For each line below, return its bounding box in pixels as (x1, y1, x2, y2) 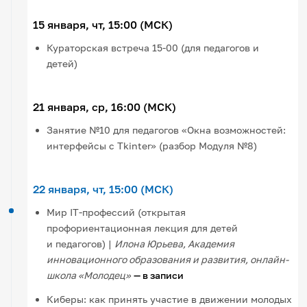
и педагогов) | (47, 237, 115, 249)
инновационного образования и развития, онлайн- (47, 253, 289, 265)
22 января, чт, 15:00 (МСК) (33, 182, 174, 196)
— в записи (134, 269, 184, 281)
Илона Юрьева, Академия (114, 237, 235, 249)
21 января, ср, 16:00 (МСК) (33, 99, 177, 114)
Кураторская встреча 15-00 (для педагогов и (47, 41, 260, 53)
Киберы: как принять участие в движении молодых (47, 293, 293, 305)
